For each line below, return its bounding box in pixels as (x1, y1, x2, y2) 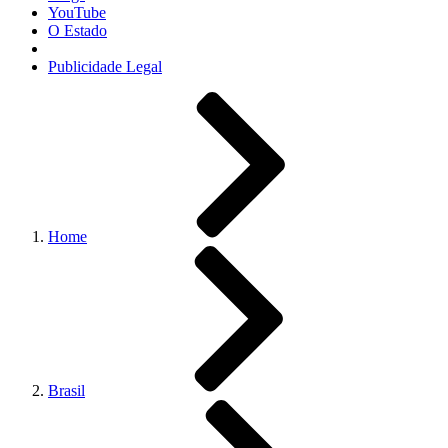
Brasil (48, 382, 85, 399)
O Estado (48, 22, 107, 39)
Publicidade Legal (48, 58, 162, 75)
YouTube (48, 4, 106, 21)
